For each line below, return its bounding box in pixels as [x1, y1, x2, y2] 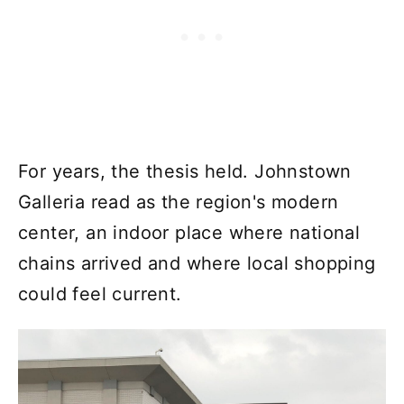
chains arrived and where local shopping [18, 252, 376, 275]
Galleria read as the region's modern [18, 191, 339, 214]
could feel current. [18, 283, 182, 306]
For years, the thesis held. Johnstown [18, 161, 352, 183]
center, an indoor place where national [18, 222, 361, 244]
